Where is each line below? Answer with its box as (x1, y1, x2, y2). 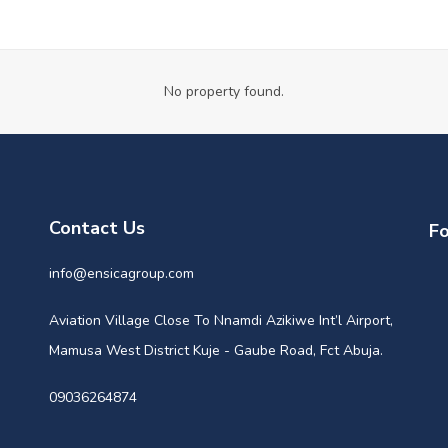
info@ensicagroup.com (48, 264, 194, 284)
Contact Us (48, 216, 145, 241)
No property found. (164, 82, 284, 102)
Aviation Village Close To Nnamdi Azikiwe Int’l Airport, (48, 311, 393, 331)
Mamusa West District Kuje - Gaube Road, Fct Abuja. (48, 341, 383, 361)
